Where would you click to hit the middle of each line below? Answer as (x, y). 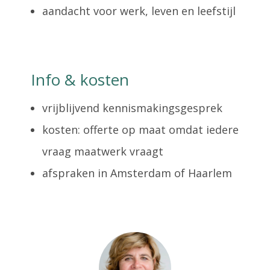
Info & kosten (80, 79)
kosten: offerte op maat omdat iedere (140, 129)
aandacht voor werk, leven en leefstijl (139, 11)
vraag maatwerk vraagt (102, 151)
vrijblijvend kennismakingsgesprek (132, 108)
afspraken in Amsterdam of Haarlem (137, 173)
